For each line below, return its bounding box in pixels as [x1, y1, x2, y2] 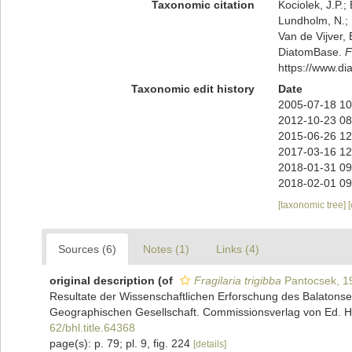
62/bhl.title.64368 [49, 321, 135, 334]
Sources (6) [58, 243, 116, 255]
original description [49, 274, 155, 287]
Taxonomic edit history [130, 82, 255, 95]
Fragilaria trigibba [194, 274, 281, 287]
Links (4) [216, 243, 259, 255]
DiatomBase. [277, 46, 345, 58]
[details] [193, 339, 226, 350]
